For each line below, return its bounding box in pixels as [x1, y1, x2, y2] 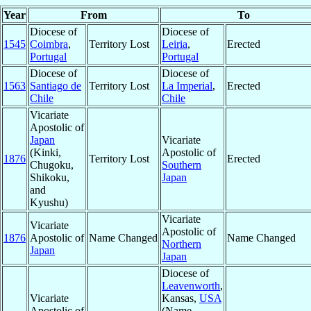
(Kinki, [30, 146, 61, 159]
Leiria [162, 38, 187, 51]
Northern [162, 238, 201, 251]
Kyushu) [30, 196, 68, 209]
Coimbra [30, 38, 68, 51]
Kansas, [162, 292, 199, 305]
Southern [162, 159, 201, 171]
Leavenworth [162, 280, 220, 292]
